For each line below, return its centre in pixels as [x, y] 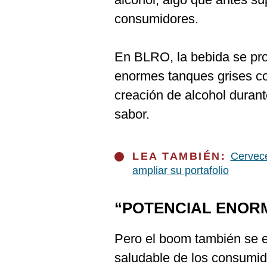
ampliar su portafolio [181, 170]
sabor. [132, 114]
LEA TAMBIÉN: [181, 156]
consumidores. [156, 19]
